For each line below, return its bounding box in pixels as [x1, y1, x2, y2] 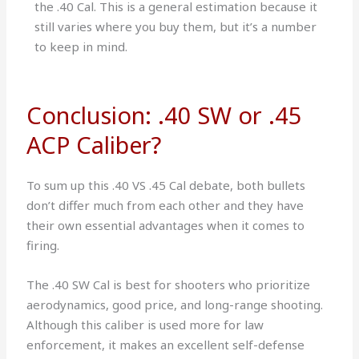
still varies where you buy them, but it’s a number [34, 18, 317, 34]
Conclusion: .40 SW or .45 [26, 99, 303, 131]
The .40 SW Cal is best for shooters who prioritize [26, 276, 311, 292]
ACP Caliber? [26, 128, 162, 160]
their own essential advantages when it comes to [26, 216, 305, 233]
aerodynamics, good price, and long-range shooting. [26, 296, 324, 313]
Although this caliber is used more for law [26, 316, 264, 333]
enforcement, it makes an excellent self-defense [26, 336, 305, 353]
